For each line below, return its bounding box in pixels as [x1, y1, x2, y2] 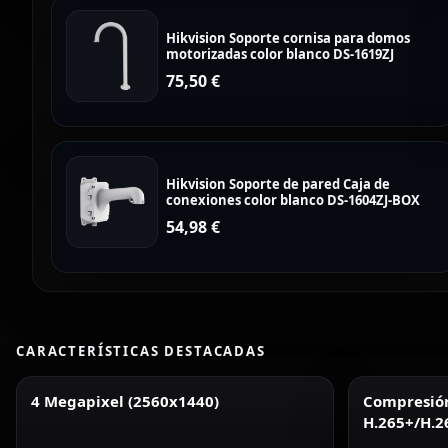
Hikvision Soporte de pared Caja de [166, 175, 390, 193]
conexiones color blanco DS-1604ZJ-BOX [166, 191, 420, 209]
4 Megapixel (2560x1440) [31, 391, 219, 411]
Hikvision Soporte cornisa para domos [166, 29, 410, 47]
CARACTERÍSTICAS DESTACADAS [16, 342, 266, 360]
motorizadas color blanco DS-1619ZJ [166, 45, 394, 63]
